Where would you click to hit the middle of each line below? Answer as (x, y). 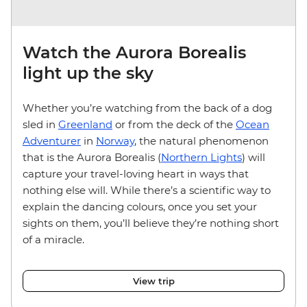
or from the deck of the (174, 124)
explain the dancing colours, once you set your (140, 206)
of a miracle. (56, 239)
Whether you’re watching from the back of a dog (147, 108)
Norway (115, 140)
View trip (153, 281)
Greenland (85, 124)
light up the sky (88, 73)
